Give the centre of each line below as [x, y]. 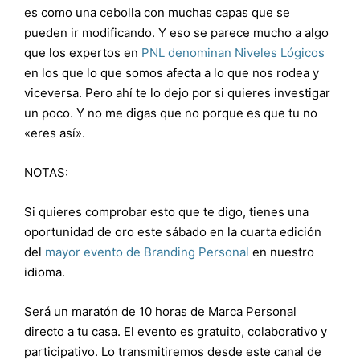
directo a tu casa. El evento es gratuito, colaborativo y [176, 331]
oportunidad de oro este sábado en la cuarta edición [173, 231]
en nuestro [282, 252]
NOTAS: [46, 172]
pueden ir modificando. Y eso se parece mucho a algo [176, 32]
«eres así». [55, 133]
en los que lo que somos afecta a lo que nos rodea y [172, 72]
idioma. [45, 272]
